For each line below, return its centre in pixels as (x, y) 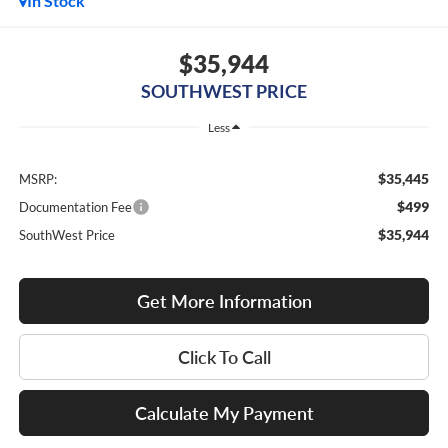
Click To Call (224, 357)
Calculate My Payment (224, 413)
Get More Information (224, 301)
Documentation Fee (75, 207)
